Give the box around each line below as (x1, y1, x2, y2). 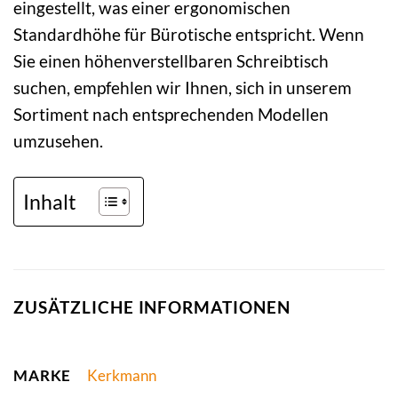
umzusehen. (13, 131, 103, 152)
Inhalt (23, 188, 76, 214)
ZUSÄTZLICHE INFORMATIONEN (13, 297, 291, 318)
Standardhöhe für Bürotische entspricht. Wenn (13, 24, 364, 45)
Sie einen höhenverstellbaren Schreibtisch (13, 51, 329, 72)
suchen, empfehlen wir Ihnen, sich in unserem (13, 77, 352, 99)
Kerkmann (86, 366, 156, 386)
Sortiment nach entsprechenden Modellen (13, 104, 329, 125)
